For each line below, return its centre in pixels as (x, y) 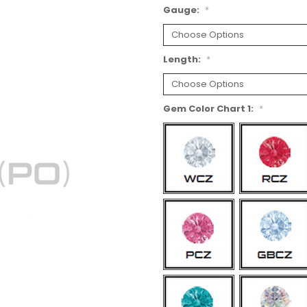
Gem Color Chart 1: (209, 109)
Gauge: (182, 10)
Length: (183, 60)
